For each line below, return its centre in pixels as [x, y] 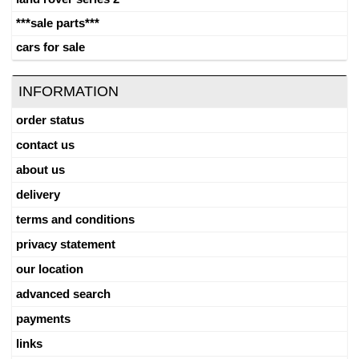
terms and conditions [75, 219]
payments [43, 318]
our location [50, 268]
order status [50, 119]
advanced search [63, 293]
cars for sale [50, 46]
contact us [45, 144]
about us [40, 169]
